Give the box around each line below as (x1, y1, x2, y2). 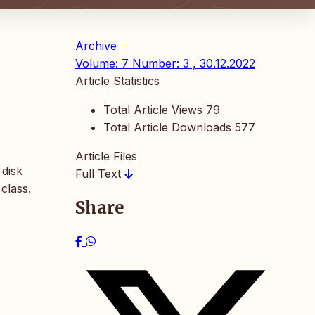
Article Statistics (75, 74, 160, 89)
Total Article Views (103, 103, 202, 117)
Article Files (75, 149, 137, 164)
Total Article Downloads (103, 120, 231, 135)
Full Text (75, 167, 124, 181)
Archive (75, 39, 117, 53)
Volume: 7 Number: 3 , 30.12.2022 (75, 56, 255, 71)
